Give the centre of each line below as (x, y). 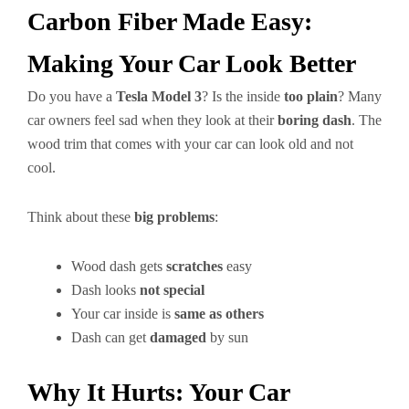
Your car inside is (123, 314)
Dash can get (110, 337)
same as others (219, 314)
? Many (360, 96)
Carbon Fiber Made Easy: (170, 21)
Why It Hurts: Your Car (158, 392)
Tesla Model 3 (159, 96)
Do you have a (72, 96)
